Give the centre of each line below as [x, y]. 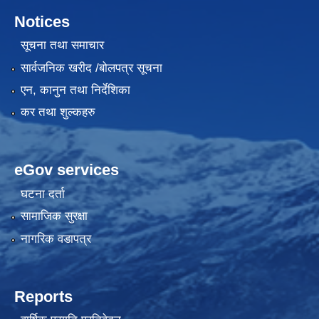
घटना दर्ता [42, 194]
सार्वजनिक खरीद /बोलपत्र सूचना [91, 68]
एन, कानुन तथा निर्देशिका [75, 90]
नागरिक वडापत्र [56, 239]
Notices [42, 21]
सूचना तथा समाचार [62, 46]
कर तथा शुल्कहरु [58, 113]
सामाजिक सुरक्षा [54, 216]
